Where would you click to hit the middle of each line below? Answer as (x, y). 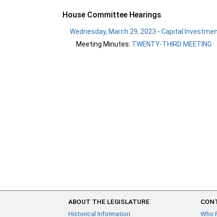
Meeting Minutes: (104, 44)
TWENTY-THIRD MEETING (172, 44)
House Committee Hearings (112, 15)
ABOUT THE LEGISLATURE (109, 201)
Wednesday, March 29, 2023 (113, 31)
